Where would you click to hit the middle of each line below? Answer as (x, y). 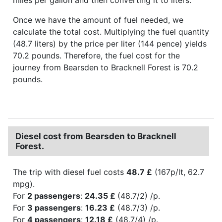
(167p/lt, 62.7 (178, 172)
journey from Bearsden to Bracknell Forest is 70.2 (106, 67)
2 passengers (54, 195)
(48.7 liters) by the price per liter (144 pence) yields (110, 43)
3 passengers (54, 207)
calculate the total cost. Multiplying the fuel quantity (111, 31)
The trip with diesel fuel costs (70, 172)
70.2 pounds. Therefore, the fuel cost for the (96, 55)
